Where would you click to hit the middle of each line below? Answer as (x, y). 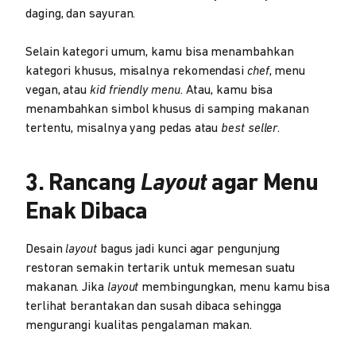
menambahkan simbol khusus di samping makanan (167, 110)
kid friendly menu (135, 91)
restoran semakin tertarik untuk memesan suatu (161, 269)
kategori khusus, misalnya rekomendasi (136, 72)
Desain (46, 250)
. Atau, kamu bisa (226, 91)
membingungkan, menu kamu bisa (236, 288)
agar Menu (263, 184)
